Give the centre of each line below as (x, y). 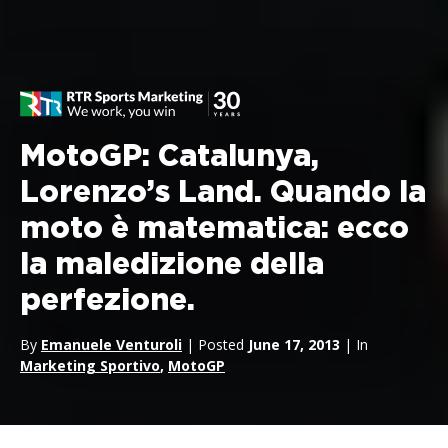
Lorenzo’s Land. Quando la (223, 193)
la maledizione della (172, 265)
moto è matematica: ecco (214, 229)
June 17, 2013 (294, 344)
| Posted (215, 344)
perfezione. (107, 301)
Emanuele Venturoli (111, 344)
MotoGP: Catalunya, (169, 157)
